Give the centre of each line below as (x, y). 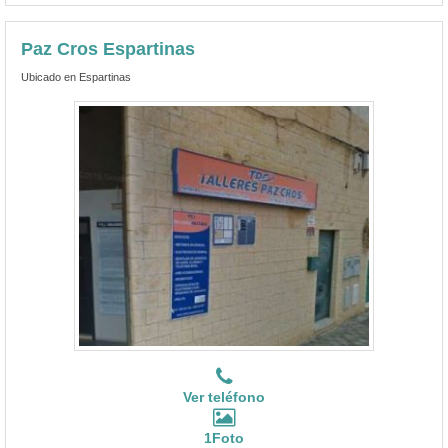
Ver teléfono (224, 396)
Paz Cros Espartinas (108, 48)
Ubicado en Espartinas (76, 76)
